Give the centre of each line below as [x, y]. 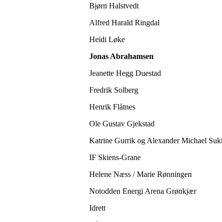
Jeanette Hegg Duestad [125, 73]
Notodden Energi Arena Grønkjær [144, 191]
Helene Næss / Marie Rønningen [141, 174]
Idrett [97, 208]
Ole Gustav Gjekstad [123, 124]
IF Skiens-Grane [115, 158]
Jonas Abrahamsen [121, 56]
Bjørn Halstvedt [114, 6]
